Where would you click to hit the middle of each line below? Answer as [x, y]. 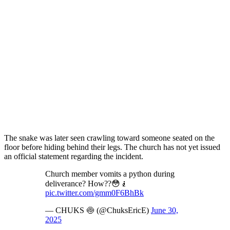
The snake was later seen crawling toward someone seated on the [109, 138]
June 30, [165, 210]
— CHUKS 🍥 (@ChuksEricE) [98, 210]
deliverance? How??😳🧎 [87, 183]
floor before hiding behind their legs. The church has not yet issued [112, 147]
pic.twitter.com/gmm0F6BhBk [94, 193]
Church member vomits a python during [110, 174]
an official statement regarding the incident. [74, 156]
